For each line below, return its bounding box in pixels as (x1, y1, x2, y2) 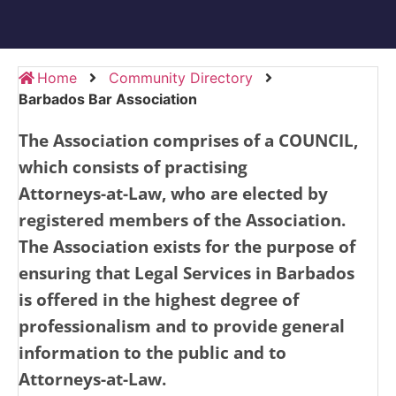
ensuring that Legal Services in (19, 261, 276, 285)
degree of (220, 287, 299, 311)
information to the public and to (19, 340, 286, 364)
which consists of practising (19, 155, 247, 179)
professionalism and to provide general (19, 314, 345, 338)
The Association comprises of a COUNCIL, (19, 128, 358, 152)
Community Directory (109, 68, 253, 87)
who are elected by (171, 181, 328, 205)
